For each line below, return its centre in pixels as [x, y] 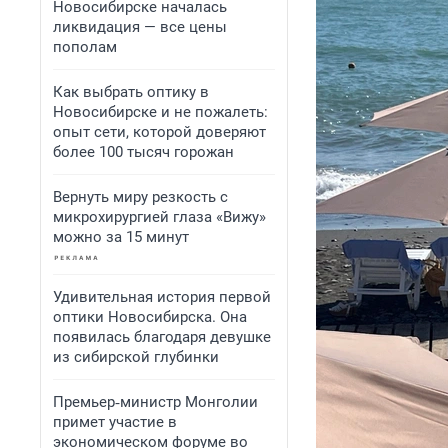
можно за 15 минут [121, 237]
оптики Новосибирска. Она [150, 317]
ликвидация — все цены [140, 27]
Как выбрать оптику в [131, 92]
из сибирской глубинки [136, 357]
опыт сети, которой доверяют [159, 132]
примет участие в [115, 422]
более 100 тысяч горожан [143, 152]
